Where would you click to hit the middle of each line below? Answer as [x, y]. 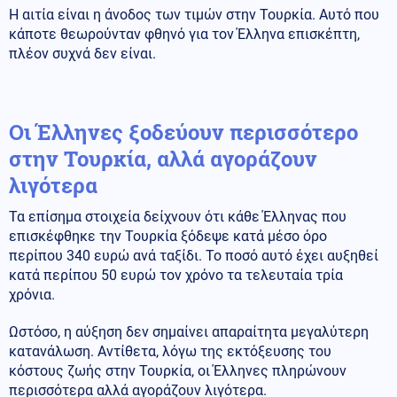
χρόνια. [32, 294]
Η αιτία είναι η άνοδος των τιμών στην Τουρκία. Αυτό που [194, 14]
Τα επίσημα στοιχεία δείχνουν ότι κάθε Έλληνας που [178, 216]
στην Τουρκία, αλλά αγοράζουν [163, 158]
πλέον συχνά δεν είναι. [82, 53]
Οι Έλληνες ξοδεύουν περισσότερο [183, 132]
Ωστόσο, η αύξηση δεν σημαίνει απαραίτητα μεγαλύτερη [189, 331]
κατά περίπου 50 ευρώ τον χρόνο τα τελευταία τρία [176, 275]
